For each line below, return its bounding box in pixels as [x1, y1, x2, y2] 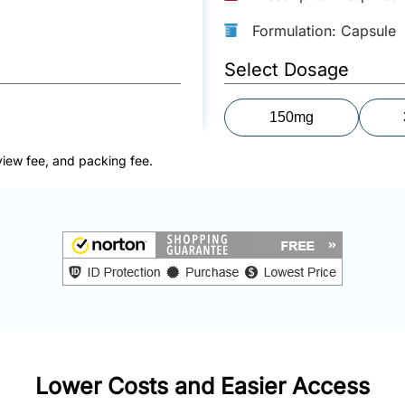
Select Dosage [224, 58, 349, 80]
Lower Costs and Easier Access [35, 372, 370, 400]
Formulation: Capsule [252, 21, 396, 40]
